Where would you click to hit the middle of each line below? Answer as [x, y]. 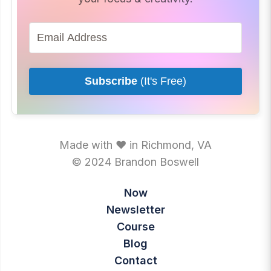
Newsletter [135, 209]
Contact [135, 260]
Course [135, 226]
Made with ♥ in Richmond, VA [135, 145]
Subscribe [111, 81]
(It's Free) [162, 81]
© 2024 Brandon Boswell [135, 162]
